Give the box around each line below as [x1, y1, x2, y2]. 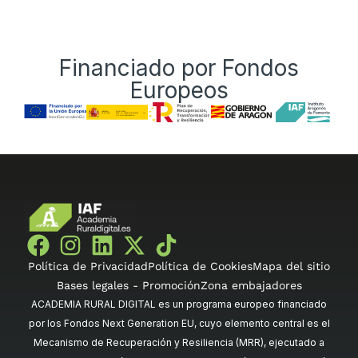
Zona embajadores [200, 278, 302, 292]
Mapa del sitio [253, 259, 330, 272]
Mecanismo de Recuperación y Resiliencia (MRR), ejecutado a [34, 336, 324, 348]
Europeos [129, 76, 229, 104]
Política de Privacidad [28, 259, 148, 272]
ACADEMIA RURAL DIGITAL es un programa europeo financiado [31, 297, 327, 310]
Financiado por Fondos [59, 54, 299, 82]
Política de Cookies [148, 259, 253, 272]
